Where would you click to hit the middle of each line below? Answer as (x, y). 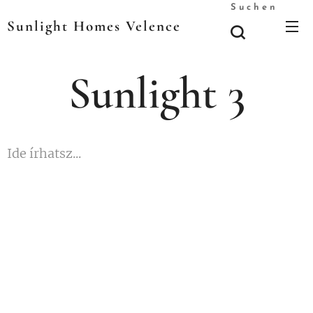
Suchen (254, 7)
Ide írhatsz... (44, 153)
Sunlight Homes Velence (94, 26)
